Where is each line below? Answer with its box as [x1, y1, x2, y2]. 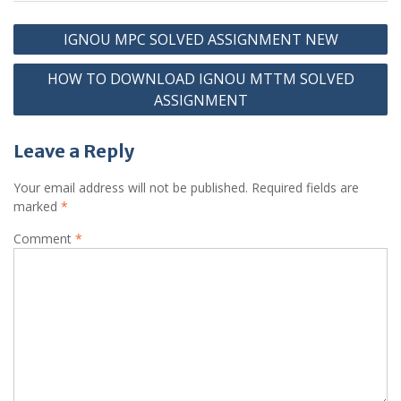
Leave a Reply [13, 140, 134, 163]
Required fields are [252, 179, 359, 197]
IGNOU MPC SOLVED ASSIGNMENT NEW [63, 30, 338, 50]
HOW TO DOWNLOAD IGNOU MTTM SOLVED [47, 69, 354, 90]
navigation [13, 43, 107, 66]
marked [13, 198, 61, 216]
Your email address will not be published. [13, 179, 248, 197]
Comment [13, 230, 75, 248]
